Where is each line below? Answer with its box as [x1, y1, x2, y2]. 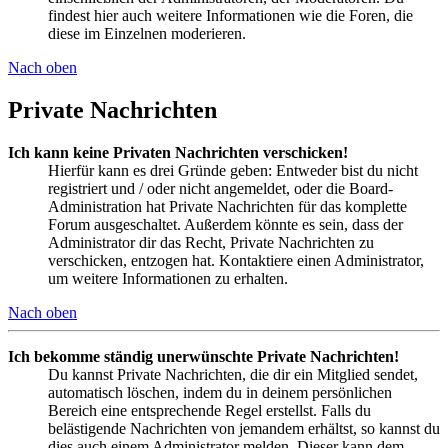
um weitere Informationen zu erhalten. [48, 269, 288, 287]
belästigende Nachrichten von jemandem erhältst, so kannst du [48, 419, 440, 437]
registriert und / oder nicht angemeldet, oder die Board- [48, 179, 393, 197]
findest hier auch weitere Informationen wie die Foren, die [48, 6, 413, 24]
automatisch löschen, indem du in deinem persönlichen [48, 383, 392, 401]
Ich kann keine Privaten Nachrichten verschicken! [8, 143, 348, 161]
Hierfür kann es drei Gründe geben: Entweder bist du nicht [48, 161, 418, 179]
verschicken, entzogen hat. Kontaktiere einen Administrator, [48, 251, 424, 269]
